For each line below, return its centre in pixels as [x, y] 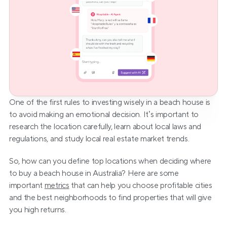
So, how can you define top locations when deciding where [110, 161]
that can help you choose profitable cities [141, 185]
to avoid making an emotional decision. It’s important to [104, 115]
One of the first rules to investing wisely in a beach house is [110, 102]
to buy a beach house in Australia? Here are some [94, 173]
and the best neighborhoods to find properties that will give [110, 198]
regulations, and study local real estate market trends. [99, 139]
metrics [57, 185]
